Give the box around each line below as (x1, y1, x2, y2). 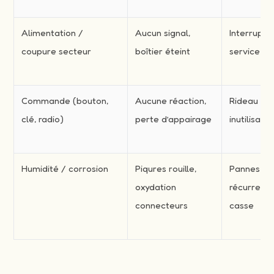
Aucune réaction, (135, 94, 207, 106)
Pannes (229, 162, 261, 174)
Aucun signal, (135, 26, 191, 39)
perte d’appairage (135, 113, 212, 125)
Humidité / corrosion (21, 162, 109, 174)
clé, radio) (21, 113, 64, 125)
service (229, 45, 261, 57)
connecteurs (135, 199, 188, 211)
